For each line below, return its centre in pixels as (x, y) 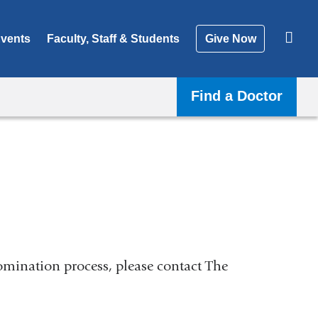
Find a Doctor (236, 96)
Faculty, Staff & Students (114, 38)
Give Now (230, 38)
